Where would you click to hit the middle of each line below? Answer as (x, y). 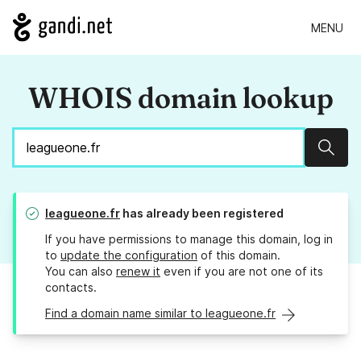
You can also (81, 272)
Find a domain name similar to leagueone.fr (160, 313)
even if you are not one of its (242, 272)
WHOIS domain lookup (180, 98)
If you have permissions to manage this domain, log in (189, 239)
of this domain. (239, 255)
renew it (138, 272)
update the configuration (129, 255)
